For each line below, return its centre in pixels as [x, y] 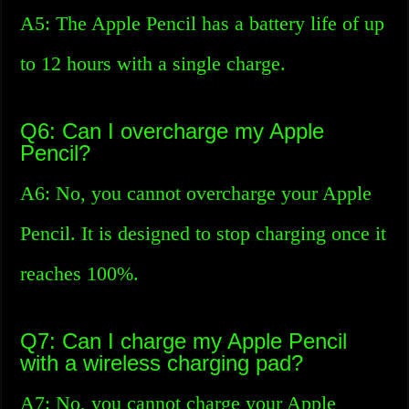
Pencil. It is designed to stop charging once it [204, 233]
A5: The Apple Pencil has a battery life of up [203, 23]
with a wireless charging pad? [162, 363]
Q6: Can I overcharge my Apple [173, 131]
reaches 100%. [80, 273]
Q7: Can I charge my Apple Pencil [184, 341]
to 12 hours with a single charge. [153, 63]
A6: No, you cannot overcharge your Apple [196, 193]
